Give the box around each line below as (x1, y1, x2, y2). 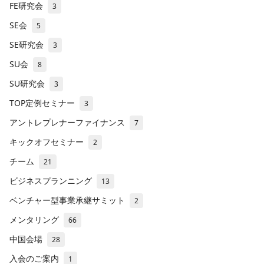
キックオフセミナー (9, 136, 84, 148)
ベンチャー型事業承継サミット (9, 194, 125, 206)
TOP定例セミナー (9, 97, 75, 109)
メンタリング (9, 214, 59, 226)
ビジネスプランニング (9, 175, 92, 187)
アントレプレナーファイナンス (9, 117, 125, 128)
